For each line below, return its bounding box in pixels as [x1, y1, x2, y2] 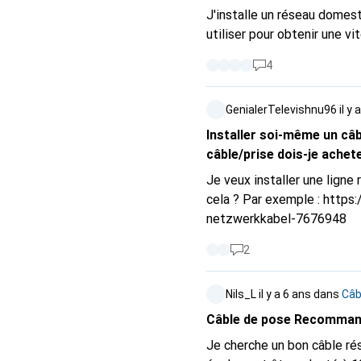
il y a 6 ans [259, 288, 311, 301]
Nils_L [226, 288, 256, 301]
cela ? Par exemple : [206, 192, 323, 207]
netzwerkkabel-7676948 [206, 211, 346, 226]
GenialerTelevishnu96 [226, 103, 337, 116]
